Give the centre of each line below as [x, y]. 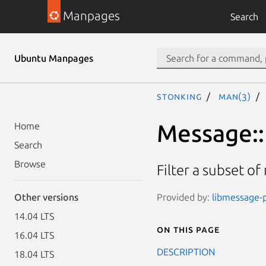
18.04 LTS [34, 254]
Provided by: [184, 197]
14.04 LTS [34, 216]
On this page [188, 229]
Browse [30, 164]
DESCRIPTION [186, 251]
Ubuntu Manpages [54, 58]
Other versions [46, 197]
